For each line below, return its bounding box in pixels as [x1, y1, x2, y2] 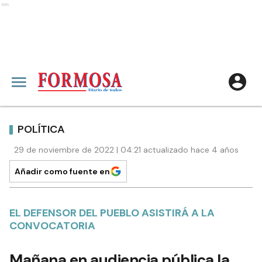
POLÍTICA [18, 122, 65, 136]
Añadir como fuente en [15, 166, 110, 177]
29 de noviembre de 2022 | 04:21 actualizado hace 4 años [14, 144, 239, 155]
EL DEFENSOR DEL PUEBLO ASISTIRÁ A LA [9, 206, 215, 220]
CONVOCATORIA [9, 219, 95, 233]
